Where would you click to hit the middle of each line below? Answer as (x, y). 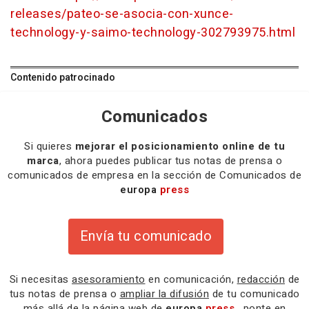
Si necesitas (40, 279)
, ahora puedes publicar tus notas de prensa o (170, 161)
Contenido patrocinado (63, 78)
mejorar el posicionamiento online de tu (180, 146)
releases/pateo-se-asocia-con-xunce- (122, 14)
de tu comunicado (255, 294)
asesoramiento (109, 279)
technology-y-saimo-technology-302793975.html (153, 33)
